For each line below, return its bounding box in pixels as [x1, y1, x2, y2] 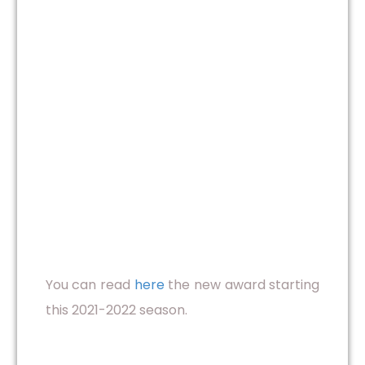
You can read [45, 275, 134, 295]
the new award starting [164, 275, 320, 295]
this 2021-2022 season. [45, 301, 187, 320]
